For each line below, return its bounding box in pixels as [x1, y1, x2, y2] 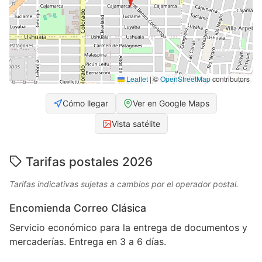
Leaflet [125, 74, 148, 84]
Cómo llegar [62, 98, 108, 109]
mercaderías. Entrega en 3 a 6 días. [9, 236, 166, 248]
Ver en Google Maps [132, 98, 209, 109]
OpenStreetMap [160, 74, 211, 84]
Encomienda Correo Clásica [9, 202, 146, 215]
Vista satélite [111, 119, 160, 129]
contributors [211, 74, 250, 84]
